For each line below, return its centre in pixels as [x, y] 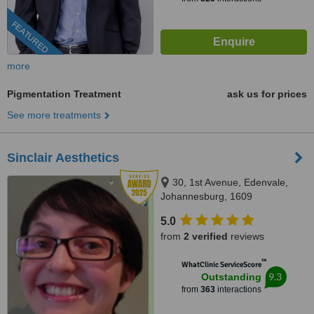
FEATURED [30, 37]
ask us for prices [267, 94]
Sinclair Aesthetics [63, 158]
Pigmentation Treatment [64, 94]
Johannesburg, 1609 [206, 196]
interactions [238, 289]
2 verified [206, 236]
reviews [246, 236]
